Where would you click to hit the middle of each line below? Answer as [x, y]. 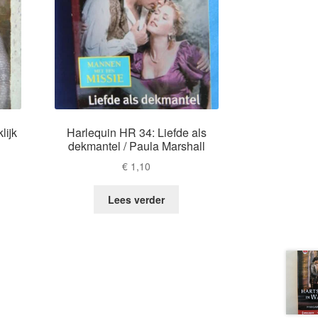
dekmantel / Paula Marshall [136, 146]
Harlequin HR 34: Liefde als [136, 132]
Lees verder [137, 200]
